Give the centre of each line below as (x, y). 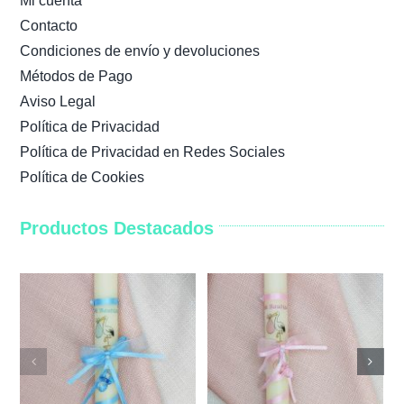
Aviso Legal (58, 102)
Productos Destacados (117, 229)
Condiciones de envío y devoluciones (140, 51)
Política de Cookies (83, 178)
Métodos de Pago (77, 77)
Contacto (49, 26)
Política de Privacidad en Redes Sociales (153, 152)
